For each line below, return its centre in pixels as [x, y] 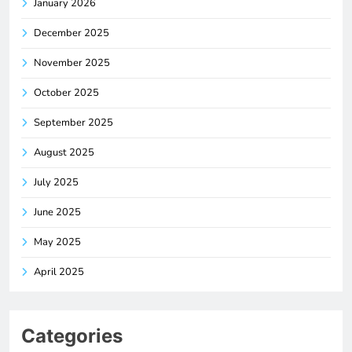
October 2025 [66, 92]
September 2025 [73, 122]
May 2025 [57, 242]
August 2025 [64, 152]
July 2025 [56, 182]
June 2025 [57, 212]
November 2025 [72, 62]
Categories [72, 335]
